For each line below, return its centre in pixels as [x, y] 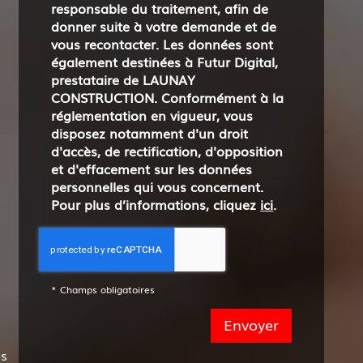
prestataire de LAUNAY [124, 79]
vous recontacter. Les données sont [162, 44]
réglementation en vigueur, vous [152, 115]
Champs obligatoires [108, 289]
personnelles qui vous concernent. [158, 186]
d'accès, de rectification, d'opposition [167, 151]
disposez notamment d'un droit [150, 133]
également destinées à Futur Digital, [165, 62]
